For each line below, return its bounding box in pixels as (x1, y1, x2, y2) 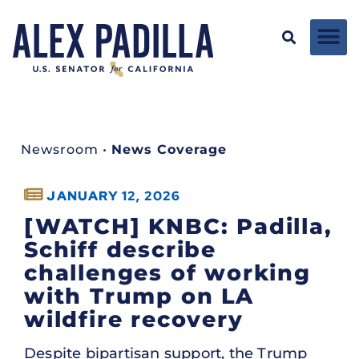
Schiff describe (24, 236, 217, 263)
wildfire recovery (24, 305, 244, 333)
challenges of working (24, 259, 311, 286)
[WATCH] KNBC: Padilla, (24, 212, 333, 240)
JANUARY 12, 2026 (46, 187, 181, 204)
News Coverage (111, 141, 227, 157)
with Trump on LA (24, 282, 254, 309)
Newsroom (21, 141, 99, 157)
